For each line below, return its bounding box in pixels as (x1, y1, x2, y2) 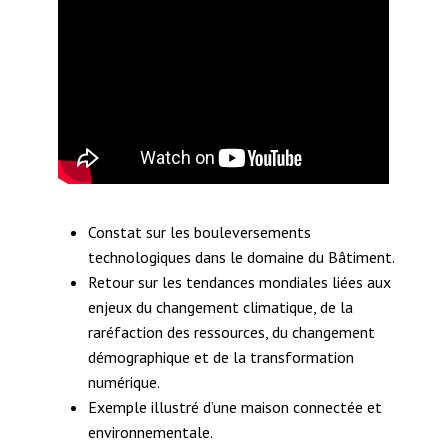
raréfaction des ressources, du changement (88, 322, 376, 343)
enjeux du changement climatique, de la (88, 297, 354, 318)
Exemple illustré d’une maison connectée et (88, 397, 383, 418)
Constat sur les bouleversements (88, 222, 312, 243)
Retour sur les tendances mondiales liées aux (88, 272, 392, 293)
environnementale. (88, 422, 214, 443)
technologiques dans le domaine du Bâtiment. (88, 247, 396, 268)
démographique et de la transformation (88, 347, 355, 368)
